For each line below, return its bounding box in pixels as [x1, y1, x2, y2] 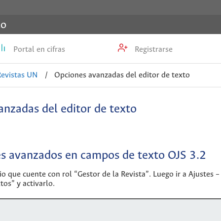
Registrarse [133, 45, 173, 54]
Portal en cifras [11, 45, 66, 54]
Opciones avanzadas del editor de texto [54, 71, 190, 79]
